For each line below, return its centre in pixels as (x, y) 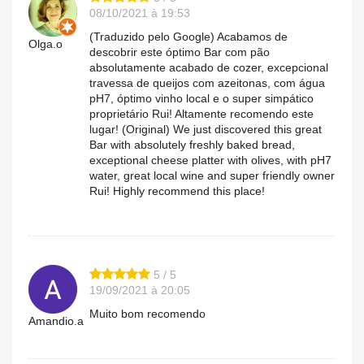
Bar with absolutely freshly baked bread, (192, 144)
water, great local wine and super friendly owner (212, 175)
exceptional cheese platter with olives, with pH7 (210, 160)
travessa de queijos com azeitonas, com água (207, 82)
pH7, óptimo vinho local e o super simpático (201, 98)
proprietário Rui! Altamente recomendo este (201, 113)
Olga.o (45, 43)
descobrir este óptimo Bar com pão (180, 52)
